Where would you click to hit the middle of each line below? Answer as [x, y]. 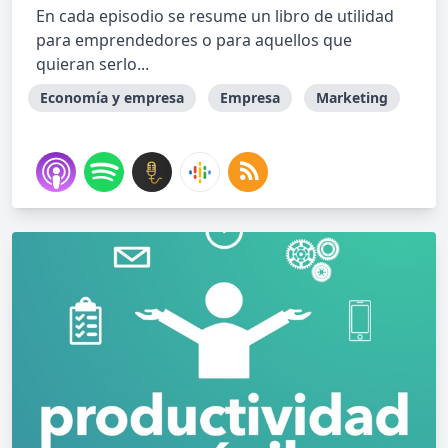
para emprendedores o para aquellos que [194, 40]
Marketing [352, 97]
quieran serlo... [92, 64]
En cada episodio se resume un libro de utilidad [215, 16]
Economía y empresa [112, 97]
